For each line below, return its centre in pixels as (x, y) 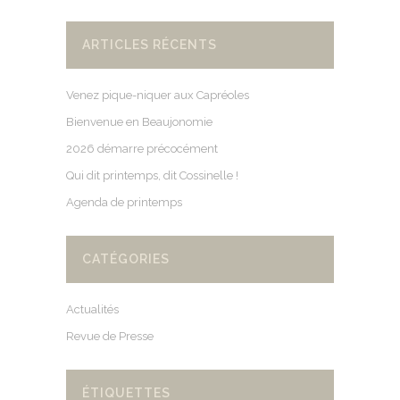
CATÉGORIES (126, 258)
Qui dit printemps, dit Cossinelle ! (152, 175)
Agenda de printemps (124, 202)
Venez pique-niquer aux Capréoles (158, 95)
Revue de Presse (110, 336)
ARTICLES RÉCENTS (150, 44)
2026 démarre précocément (142, 148)
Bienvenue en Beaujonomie (139, 121)
